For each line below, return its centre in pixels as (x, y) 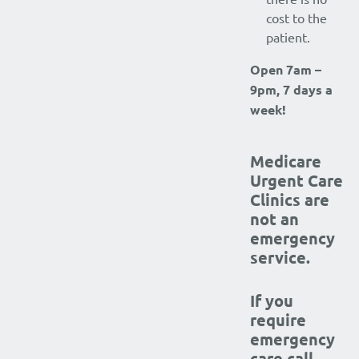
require (278, 320)
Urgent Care (296, 180)
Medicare (286, 161)
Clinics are (290, 200)
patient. (288, 37)
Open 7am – (286, 69)
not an (274, 219)
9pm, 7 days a (291, 89)
